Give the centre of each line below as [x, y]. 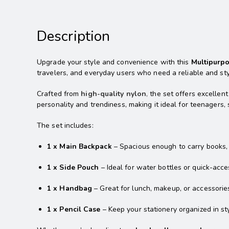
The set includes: [65, 126]
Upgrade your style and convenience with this [114, 62]
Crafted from [58, 94]
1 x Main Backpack [79, 147]
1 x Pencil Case [74, 210]
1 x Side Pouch [73, 168]
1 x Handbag [70, 189]
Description [74, 37]
